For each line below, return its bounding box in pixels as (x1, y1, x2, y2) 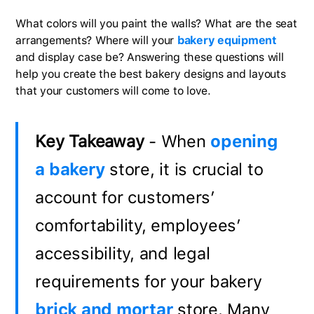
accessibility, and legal (35, 243, 210, 264)
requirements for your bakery (35, 271, 262, 292)
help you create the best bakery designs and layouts (15, 67, 286, 81)
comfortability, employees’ (35, 215, 241, 235)
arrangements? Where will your (15, 34, 177, 47)
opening (210, 131, 278, 151)
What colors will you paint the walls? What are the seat (15, 17, 297, 30)
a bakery (35, 159, 105, 179)
